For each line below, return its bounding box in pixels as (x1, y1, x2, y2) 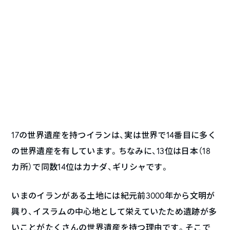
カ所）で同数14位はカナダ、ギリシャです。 (11, 161, 169, 172)
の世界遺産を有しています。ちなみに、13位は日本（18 (11, 145, 211, 156)
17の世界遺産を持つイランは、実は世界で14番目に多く (11, 129, 217, 140)
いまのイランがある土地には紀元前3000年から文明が (11, 189, 215, 201)
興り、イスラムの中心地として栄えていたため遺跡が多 (11, 205, 217, 217)
